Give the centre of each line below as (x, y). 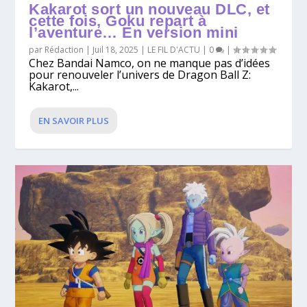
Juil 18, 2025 (116, 49)
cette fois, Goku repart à (118, 21)
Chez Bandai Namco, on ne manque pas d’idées (150, 63)
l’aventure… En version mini (134, 32)
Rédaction (64, 49)
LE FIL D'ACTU (174, 49)
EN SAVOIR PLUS (74, 120)
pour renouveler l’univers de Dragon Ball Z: (140, 74)
